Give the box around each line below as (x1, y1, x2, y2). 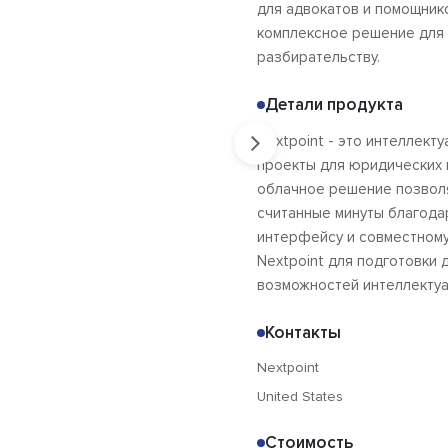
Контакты (265, 322, 341, 344)
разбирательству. (257, 48, 380, 67)
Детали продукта (265, 94, 403, 116)
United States (257, 388, 343, 406)
